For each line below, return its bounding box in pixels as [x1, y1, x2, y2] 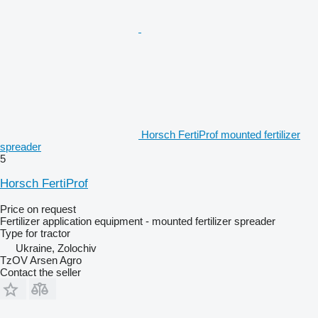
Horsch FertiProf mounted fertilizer [141, 128, 300, 141]
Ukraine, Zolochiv [16, 241, 97, 254]
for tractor [26, 226, 70, 239]
